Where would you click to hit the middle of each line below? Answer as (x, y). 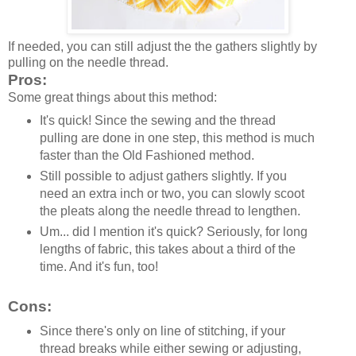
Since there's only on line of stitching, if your (162, 331)
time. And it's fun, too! (100, 266)
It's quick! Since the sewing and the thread (157, 120)
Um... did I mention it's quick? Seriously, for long (173, 231)
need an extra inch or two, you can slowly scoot (172, 193)
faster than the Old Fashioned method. (147, 155)
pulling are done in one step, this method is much (177, 137)
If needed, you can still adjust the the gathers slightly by (163, 46)
